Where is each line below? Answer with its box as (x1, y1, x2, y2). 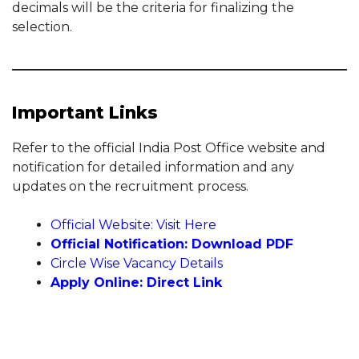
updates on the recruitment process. (12, 178, 248, 194)
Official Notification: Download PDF (50, 236, 293, 252)
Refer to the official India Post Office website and (12, 139, 325, 155)
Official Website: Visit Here (50, 216, 216, 232)
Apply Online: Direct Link (50, 274, 222, 290)
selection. (12, 18, 72, 34)
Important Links (12, 102, 158, 123)
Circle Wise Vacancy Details (50, 255, 223, 271)
